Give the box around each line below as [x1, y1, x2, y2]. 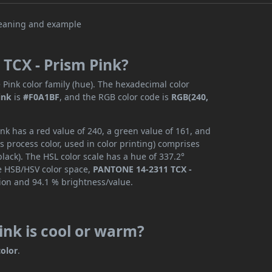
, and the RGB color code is [59, 91, 172, 103]
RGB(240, [171, 91, 209, 103]
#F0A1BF [23, 91, 60, 103]
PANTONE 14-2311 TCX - [93, 163, 192, 175]
